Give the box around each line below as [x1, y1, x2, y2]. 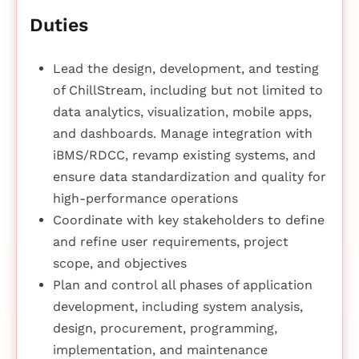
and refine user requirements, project [52, 234, 288, 250]
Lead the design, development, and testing [52, 61, 319, 77]
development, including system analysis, [52, 299, 303, 315]
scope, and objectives [52, 256, 187, 272]
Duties [30, 14, 88, 37]
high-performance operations [52, 191, 238, 207]
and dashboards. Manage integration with [52, 126, 313, 142]
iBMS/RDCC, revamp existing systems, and [52, 147, 316, 163]
